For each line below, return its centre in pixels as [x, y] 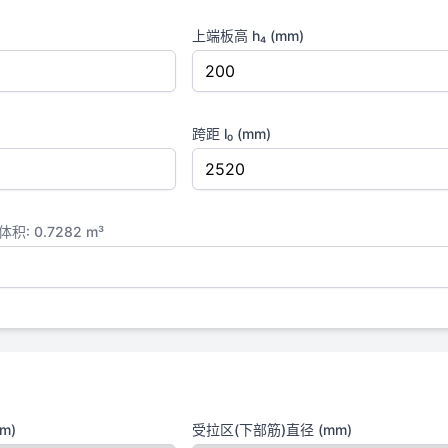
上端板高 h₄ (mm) [248, 35]
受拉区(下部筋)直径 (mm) [272, 429]
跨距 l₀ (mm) [231, 133]
